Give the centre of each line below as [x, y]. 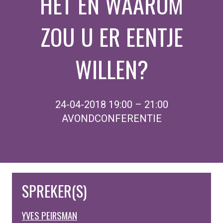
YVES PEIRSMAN [50, 215]
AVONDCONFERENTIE [111, 118]
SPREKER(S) [54, 191]
